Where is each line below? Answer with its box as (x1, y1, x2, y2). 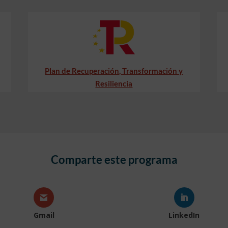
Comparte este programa (50, 153, 178, 167)
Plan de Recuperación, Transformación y (45, 66, 183, 75)
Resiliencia (95, 78, 133, 88)
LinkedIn (168, 210, 200, 220)
